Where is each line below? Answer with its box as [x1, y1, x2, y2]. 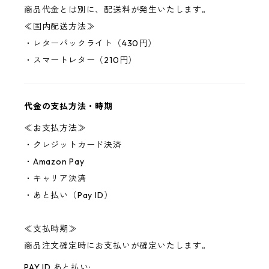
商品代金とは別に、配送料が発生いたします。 [24, 4, 211, 15]
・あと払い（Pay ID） [24, 190, 113, 201]
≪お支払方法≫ [24, 122, 86, 133]
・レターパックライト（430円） [24, 38, 157, 49]
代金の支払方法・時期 [24, 101, 113, 112]
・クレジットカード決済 [24, 139, 122, 150]
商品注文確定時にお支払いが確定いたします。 [24, 240, 211, 251]
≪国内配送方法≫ [24, 21, 95, 32]
